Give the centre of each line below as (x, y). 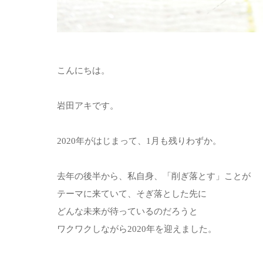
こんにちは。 (83, 70)
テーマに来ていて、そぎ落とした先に (132, 193)
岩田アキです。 (88, 105)
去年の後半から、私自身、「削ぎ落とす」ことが (154, 176)
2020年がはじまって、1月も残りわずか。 (139, 141)
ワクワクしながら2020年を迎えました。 (137, 229)
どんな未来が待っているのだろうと (127, 211)
